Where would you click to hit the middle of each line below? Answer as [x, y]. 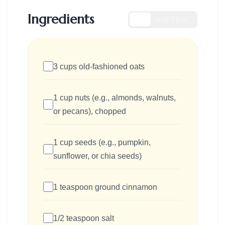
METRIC [173, 19]
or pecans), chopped [90, 111]
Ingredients [61, 19]
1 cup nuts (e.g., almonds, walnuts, [115, 97]
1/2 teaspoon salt [84, 218]
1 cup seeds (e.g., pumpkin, [102, 142]
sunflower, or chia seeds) [97, 156]
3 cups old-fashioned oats [99, 66]
